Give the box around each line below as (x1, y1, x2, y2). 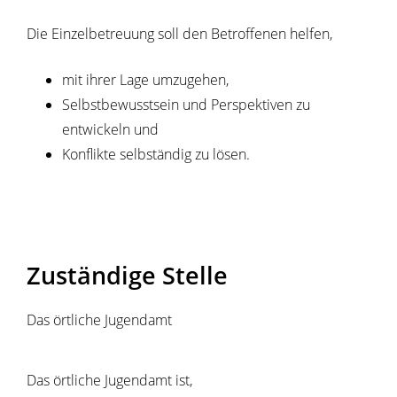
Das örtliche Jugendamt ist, (27, 370, 192, 390)
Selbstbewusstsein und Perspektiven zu (62, 95, 310, 114)
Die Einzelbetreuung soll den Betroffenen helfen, (27, 24, 332, 43)
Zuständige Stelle (27, 258, 228, 292)
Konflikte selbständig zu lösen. (62, 144, 250, 164)
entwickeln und (62, 120, 159, 139)
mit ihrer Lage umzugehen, (62, 70, 229, 90)
